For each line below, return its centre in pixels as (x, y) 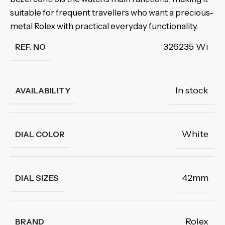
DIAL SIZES (37, 178)
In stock (192, 90)
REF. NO (30, 47)
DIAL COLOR (40, 134)
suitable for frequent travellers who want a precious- (112, 13)
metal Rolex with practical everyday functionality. (104, 26)
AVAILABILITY (43, 90)
